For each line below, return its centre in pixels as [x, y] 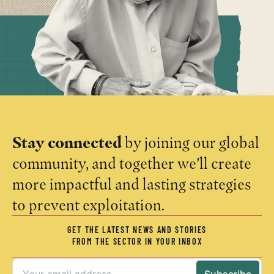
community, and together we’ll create [132, 164]
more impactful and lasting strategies [132, 184]
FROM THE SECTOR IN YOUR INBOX [137, 243]
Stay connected [67, 143]
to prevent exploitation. [88, 205]
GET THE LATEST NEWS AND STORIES [137, 231]
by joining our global [191, 143]
